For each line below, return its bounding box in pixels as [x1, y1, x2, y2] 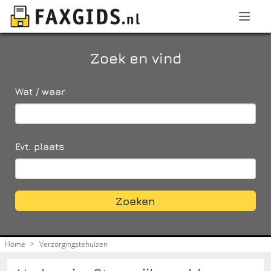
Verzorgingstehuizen [39, 238, 108, 249]
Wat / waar [15, 85, 65, 97]
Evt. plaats [15, 140, 65, 152]
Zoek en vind [90, 49, 181, 67]
